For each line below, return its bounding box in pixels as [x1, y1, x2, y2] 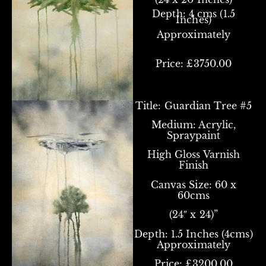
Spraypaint [166, 129, 221, 141]
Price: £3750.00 [155, 57, 232, 69]
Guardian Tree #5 [164, 99, 252, 112]
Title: [135, 99, 161, 112]
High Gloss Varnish [147, 148, 240, 161]
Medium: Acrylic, [151, 118, 236, 131]
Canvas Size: [150, 178, 212, 191]
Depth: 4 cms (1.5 [152, 8, 235, 20]
